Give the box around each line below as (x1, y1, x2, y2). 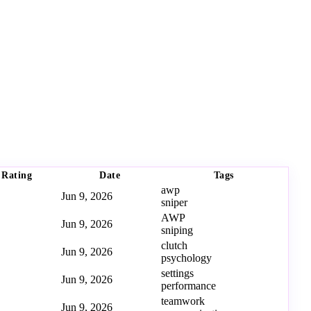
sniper (161, 196, 187, 209)
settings (161, 267, 194, 280)
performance (161, 280, 216, 292)
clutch (161, 239, 187, 252)
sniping (161, 224, 193, 237)
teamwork (161, 295, 205, 308)
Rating (1, 169, 32, 181)
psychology (161, 252, 212, 264)
